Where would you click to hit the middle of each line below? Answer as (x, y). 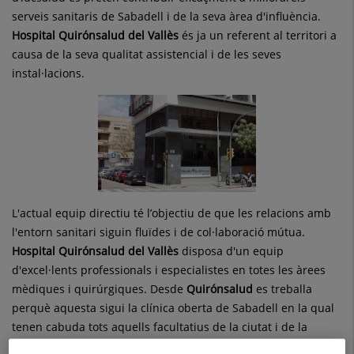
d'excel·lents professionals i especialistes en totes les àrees (169, 269)
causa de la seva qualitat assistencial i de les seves (147, 54)
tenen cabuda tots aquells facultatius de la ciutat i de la (160, 326)
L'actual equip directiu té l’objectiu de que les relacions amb (171, 213)
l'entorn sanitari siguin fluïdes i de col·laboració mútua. (158, 232)
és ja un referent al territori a (258, 35)
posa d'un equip (241, 250)
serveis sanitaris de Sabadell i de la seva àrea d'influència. (166, 16)
